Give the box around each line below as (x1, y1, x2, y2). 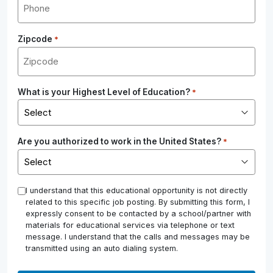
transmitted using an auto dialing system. (26, 244, 179, 253)
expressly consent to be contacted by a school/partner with (26, 209, 252, 219)
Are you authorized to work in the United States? (18, 136, 222, 146)
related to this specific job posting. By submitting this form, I (26, 197, 250, 207)
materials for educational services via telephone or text (26, 221, 235, 230)
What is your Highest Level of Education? (18, 87, 191, 97)
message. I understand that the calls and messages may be (26, 232, 250, 242)
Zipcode (18, 34, 53, 44)
